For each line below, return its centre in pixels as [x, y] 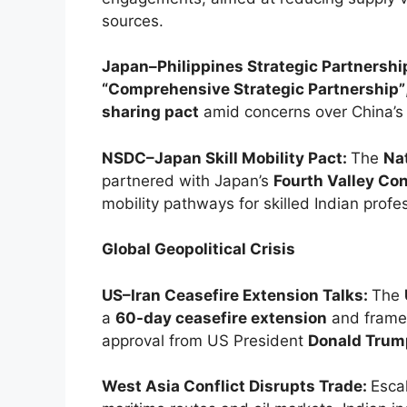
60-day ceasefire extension [221, 318]
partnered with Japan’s [188, 180]
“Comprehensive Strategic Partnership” [253, 89]
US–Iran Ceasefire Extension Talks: [237, 295]
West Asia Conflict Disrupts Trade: [236, 387]
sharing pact [150, 112]
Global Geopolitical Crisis [199, 249]
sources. [133, 20]
